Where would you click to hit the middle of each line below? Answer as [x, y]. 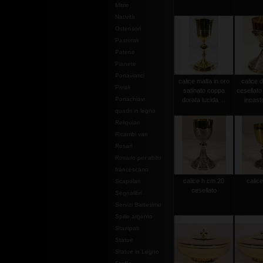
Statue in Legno [137, 252]
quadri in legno [135, 111]
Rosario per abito [138, 158]
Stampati [127, 228]
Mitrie [122, 5]
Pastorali [127, 40]
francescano [132, 169]
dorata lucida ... [204, 100]
